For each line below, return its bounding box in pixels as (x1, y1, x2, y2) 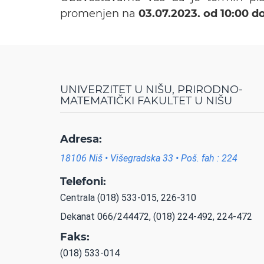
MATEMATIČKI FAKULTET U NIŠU (60, 94, 232, 108)
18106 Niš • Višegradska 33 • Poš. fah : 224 (60, 153, 237, 164)
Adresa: (60, 133, 102, 146)
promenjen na (60, 7, 138, 21)
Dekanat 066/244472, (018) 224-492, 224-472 (60, 211, 252, 223)
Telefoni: (60, 175, 106, 189)
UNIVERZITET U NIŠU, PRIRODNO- (60, 83, 243, 97)
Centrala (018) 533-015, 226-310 (60, 192, 196, 204)
